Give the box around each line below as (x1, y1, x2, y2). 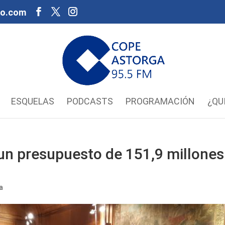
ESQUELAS (11, 96, 54, 106)
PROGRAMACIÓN (125, 96, 195, 106)
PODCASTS (66, 96, 113, 106)
